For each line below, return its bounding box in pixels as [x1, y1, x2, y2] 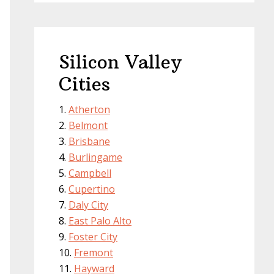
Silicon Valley [59, 51, 182, 73]
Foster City [68, 230, 117, 243]
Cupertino [68, 182, 115, 196]
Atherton [68, 103, 110, 116]
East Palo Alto [68, 214, 131, 228]
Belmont [68, 119, 108, 132]
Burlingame [68, 150, 122, 164]
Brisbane [68, 135, 110, 148]
